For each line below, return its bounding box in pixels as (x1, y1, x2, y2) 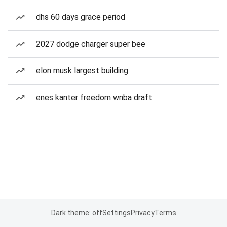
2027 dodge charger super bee (36, 39, 145, 49)
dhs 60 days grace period (36, 12, 125, 22)
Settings (102, 209, 131, 217)
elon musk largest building (36, 66, 128, 75)
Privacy (130, 209, 155, 217)
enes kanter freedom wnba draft (36, 93, 152, 102)
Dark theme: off (51, 209, 102, 217)
